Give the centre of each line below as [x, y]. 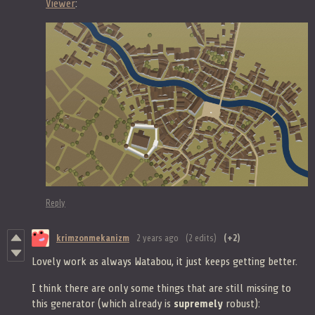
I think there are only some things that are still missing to [161, 288]
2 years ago [157, 238]
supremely [200, 303]
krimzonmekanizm [93, 238]
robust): [243, 303]
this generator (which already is [103, 303]
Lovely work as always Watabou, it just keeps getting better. [165, 261]
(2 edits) [201, 238]
